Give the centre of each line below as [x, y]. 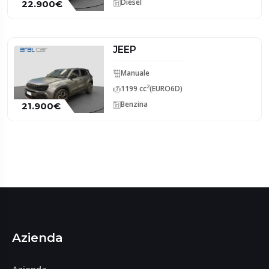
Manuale [135, 73]
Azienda [38, 238]
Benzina [134, 104]
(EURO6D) [166, 89]
